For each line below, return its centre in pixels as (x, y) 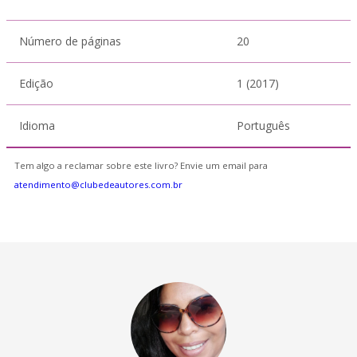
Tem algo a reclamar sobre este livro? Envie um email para (141, 165)
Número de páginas (70, 41)
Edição (36, 83)
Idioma (37, 126)
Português (263, 126)
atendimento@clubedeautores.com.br (98, 184)
